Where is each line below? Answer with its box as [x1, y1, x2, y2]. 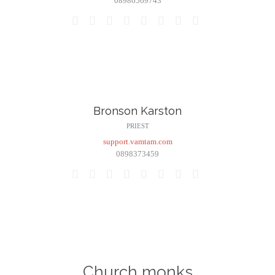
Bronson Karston [93, 104, 182, 117]
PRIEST [126, 122, 149, 130]
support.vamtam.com [103, 137, 172, 147]
